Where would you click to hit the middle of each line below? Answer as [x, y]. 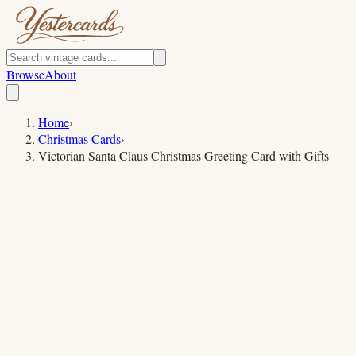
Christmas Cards [79, 139]
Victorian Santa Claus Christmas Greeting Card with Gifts [184, 155]
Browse [25, 74]
